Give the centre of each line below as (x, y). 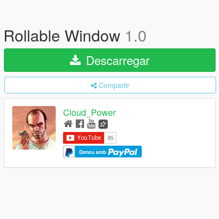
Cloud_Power (89, 112)
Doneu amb (93, 152)
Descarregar (116, 60)
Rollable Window (64, 35)
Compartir (114, 85)
